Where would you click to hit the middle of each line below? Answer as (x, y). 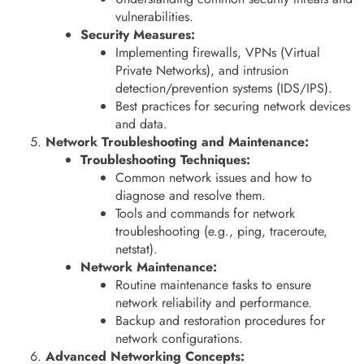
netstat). (137, 249)
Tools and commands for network (206, 213)
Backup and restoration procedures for (221, 320)
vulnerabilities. (155, 16)
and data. (142, 123)
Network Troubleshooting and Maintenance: (177, 141)
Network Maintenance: (149, 266)
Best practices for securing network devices (233, 106)
